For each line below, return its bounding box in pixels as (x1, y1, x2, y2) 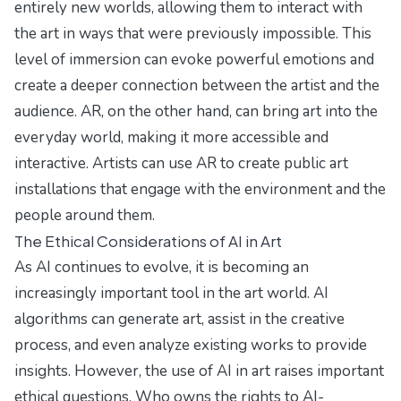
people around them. (14, 205, 155, 226)
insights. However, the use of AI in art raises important (14, 361, 384, 382)
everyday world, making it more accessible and (14, 127, 328, 149)
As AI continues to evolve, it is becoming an (14, 257, 309, 278)
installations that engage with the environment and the (14, 179, 386, 200)
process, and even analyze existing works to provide (14, 335, 367, 356)
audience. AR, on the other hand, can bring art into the (14, 101, 378, 123)
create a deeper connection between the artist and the (14, 75, 380, 97)
